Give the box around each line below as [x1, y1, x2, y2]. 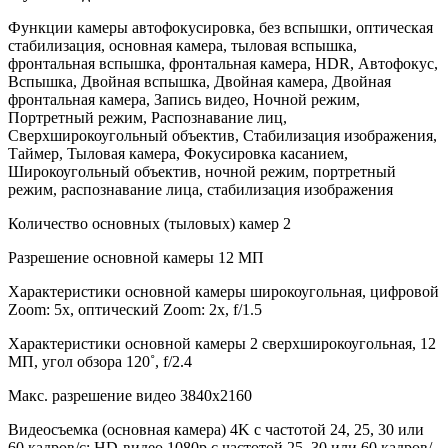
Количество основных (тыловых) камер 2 [8, 214, 291, 232]
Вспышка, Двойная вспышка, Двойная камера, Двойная [8, 72, 391, 90]
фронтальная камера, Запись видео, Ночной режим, [8, 90, 360, 108]
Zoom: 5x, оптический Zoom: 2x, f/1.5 [8, 300, 262, 318]
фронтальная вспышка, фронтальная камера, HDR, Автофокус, [8, 54, 438, 72]
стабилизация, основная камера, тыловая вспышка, [8, 36, 357, 54]
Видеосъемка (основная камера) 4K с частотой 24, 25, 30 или [8, 420, 424, 438]
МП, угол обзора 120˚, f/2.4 [8, 352, 192, 370]
